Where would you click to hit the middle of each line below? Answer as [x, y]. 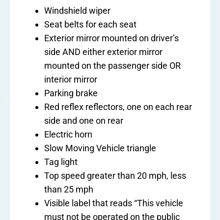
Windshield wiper [77, 10]
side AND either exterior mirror [103, 52]
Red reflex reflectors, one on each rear [118, 107]
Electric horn [68, 134]
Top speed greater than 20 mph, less [115, 175]
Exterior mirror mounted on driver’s [111, 38]
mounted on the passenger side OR [112, 65]
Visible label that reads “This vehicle [114, 203]
